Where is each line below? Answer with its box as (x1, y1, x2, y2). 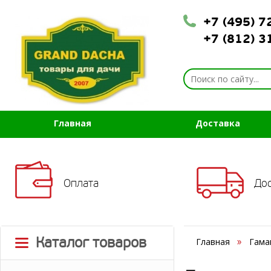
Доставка (195, 117, 240, 129)
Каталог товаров (36, 234, 146, 252)
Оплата (64, 177, 99, 189)
